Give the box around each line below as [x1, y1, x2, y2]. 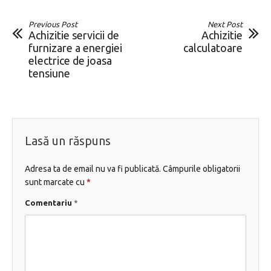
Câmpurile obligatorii [163, 163, 240, 174]
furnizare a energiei [28, 41, 122, 54]
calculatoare [183, 41, 243, 54]
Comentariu [25, 198, 74, 207]
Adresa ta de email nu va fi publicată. [25, 163, 161, 174]
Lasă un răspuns [25, 133, 111, 148]
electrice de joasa [28, 54, 112, 67]
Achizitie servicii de [28, 28, 119, 41]
